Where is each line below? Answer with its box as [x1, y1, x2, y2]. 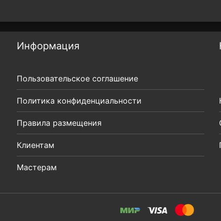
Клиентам [17, 140, 54, 150]
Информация [17, 40, 79, 52]
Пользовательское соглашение [17, 74, 138, 84]
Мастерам [17, 162, 57, 173]
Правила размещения [17, 118, 102, 128]
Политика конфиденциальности [17, 96, 142, 106]
